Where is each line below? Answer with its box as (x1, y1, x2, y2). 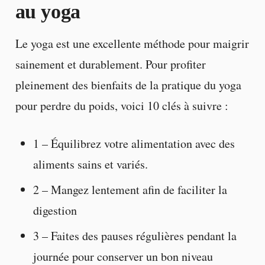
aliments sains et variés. (33, 156, 148, 172)
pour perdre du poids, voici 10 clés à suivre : (15, 98, 228, 114)
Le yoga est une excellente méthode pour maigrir (15, 35, 249, 52)
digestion (33, 202, 77, 218)
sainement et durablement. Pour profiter (15, 56, 206, 73)
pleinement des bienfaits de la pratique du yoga (15, 77, 241, 93)
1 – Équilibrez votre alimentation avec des (33, 135, 235, 151)
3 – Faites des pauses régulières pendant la (33, 227, 237, 244)
